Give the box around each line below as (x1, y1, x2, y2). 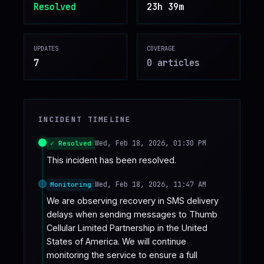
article (152, 57, 194, 70)
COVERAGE (147, 44, 175, 52)
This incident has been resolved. (47, 154, 176, 165)
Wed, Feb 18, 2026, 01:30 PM (95, 138, 206, 148)
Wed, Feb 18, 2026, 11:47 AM (95, 179, 206, 189)
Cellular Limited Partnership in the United (47, 223, 207, 233)
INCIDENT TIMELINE (38, 114, 131, 125)
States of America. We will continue (47, 236, 186, 247)
